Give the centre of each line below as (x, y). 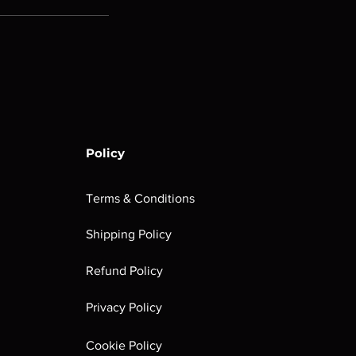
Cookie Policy (124, 345)
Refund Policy (124, 271)
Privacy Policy (124, 307)
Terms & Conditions (140, 198)
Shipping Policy (129, 234)
